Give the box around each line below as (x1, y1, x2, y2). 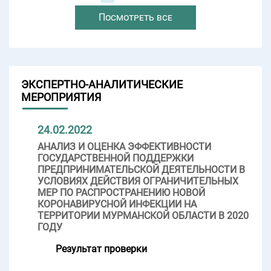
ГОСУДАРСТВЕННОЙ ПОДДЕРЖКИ (38, 152, 194, 164)
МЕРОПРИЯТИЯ (21, 90, 101, 103)
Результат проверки (56, 243, 147, 255)
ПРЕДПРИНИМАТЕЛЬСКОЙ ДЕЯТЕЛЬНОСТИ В (38, 163, 245, 175)
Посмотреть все (99, 11, 172, 23)
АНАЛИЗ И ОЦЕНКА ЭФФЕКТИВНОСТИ (38, 140, 211, 152)
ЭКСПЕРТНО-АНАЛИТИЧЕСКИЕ (21, 77, 183, 91)
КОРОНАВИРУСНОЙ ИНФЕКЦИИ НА (38, 198, 197, 210)
